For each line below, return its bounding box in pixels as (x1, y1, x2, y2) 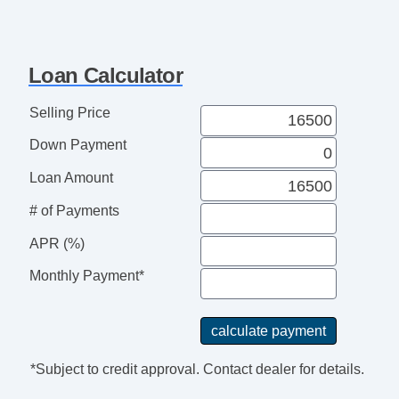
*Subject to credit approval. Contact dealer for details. (29, 362, 364, 378)
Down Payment (28, 137, 126, 153)
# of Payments (28, 202, 119, 218)
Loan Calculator (28, 62, 183, 87)
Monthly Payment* (28, 268, 144, 284)
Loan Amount (28, 170, 113, 186)
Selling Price (28, 104, 110, 120)
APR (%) (28, 235, 85, 251)
